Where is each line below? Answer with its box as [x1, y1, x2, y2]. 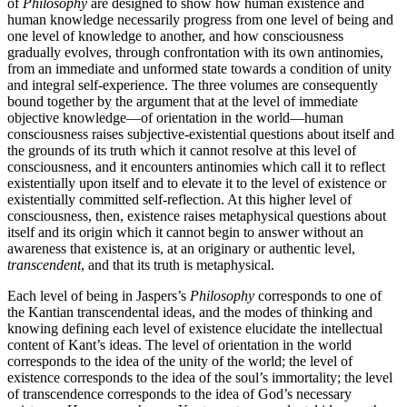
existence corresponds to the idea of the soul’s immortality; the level [7, 370, 392, 386]
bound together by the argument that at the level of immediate [7, 94, 358, 110]
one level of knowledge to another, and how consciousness [7, 28, 343, 45]
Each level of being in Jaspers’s [7, 288, 190, 304]
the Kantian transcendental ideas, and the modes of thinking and [7, 304, 372, 321]
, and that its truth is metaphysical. [81, 257, 274, 273]
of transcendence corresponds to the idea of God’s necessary [7, 386, 352, 402]
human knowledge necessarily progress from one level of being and [7, 12, 393, 28]
